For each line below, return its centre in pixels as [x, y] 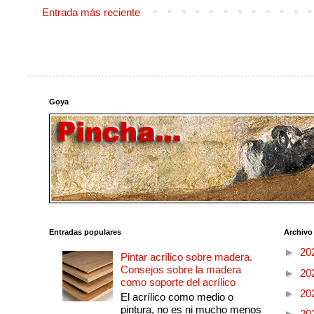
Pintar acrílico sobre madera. [186, 257]
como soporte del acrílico [178, 282]
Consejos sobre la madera [180, 270]
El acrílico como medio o [177, 297]
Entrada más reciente [91, 12]
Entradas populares [85, 232]
